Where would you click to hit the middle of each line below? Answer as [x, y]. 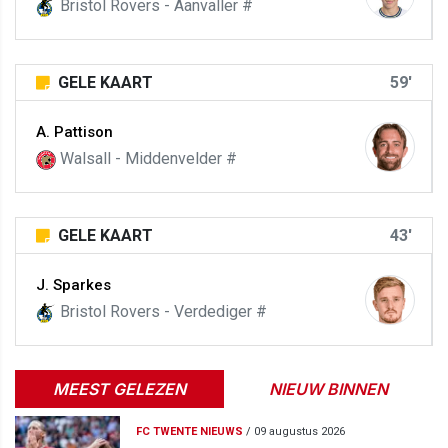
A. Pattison [74, 132]
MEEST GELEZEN [119, 389]
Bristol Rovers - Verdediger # [161, 311]
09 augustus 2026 [299, 432]
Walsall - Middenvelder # [146, 158]
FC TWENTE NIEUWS [189, 432]
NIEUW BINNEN [328, 389]
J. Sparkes [73, 285]
